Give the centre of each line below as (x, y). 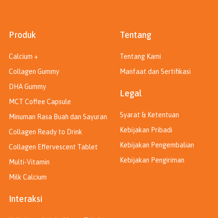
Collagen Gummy (34, 72)
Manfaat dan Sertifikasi (155, 72)
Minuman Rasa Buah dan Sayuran (58, 117)
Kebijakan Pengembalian (157, 145)
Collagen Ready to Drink (45, 132)
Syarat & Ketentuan (149, 115)
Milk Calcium (28, 177)
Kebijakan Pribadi (146, 130)
